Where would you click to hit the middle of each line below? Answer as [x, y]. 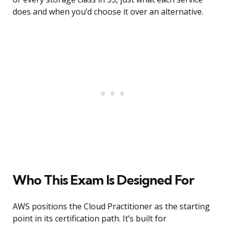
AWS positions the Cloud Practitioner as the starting [111, 207]
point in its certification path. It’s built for [90, 219]
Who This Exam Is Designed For [103, 180]
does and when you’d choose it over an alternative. [108, 12]
